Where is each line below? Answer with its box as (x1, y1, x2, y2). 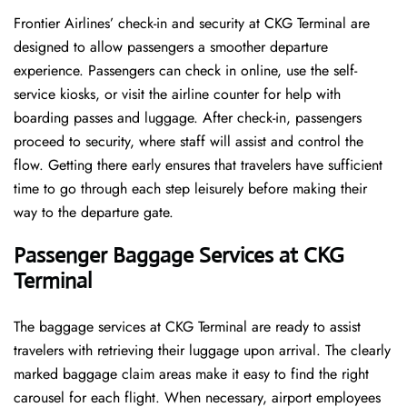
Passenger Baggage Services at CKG (14, 242, 344, 270)
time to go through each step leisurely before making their (14, 178, 367, 200)
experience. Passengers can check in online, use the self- (14, 60, 357, 82)
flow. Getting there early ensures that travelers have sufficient (14, 154, 382, 176)
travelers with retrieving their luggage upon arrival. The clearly (14, 340, 391, 362)
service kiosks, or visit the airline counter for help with (14, 84, 341, 105)
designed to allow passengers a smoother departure (14, 36, 328, 58)
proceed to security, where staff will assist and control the (14, 131, 363, 153)
